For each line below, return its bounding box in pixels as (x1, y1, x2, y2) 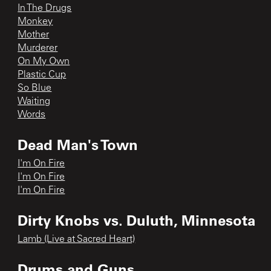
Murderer (18, 43, 58, 53)
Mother (18, 30, 50, 40)
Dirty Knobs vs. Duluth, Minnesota (18, 210, 256, 229)
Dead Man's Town (18, 134, 139, 154)
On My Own (18, 56, 70, 67)
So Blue (18, 83, 52, 93)
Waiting (18, 96, 51, 106)
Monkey (18, 16, 53, 27)
